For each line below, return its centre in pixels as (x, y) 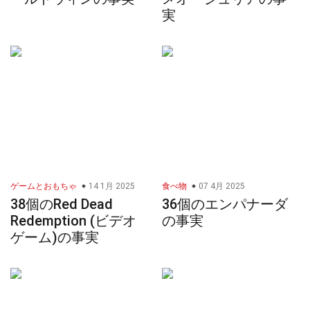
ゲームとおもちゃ (44, 186)
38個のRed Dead (62, 204)
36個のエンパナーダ (225, 204)
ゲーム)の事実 (55, 238)
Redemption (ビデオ (73, 221)
